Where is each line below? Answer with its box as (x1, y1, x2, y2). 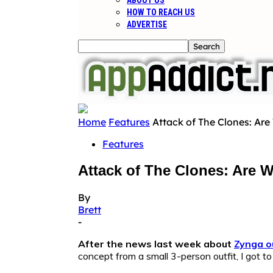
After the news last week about (78, 237, 234, 250)
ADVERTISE (127, 19, 167, 29)
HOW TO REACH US (127, 7, 195, 17)
